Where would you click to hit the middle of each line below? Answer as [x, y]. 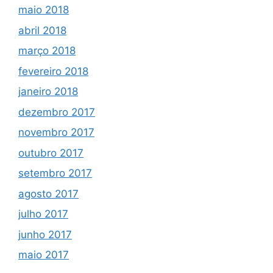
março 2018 [47, 51]
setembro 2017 [55, 173]
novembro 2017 [56, 133]
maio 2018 [44, 10]
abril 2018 [42, 30]
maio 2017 [44, 255]
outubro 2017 [51, 153]
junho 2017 [45, 234]
